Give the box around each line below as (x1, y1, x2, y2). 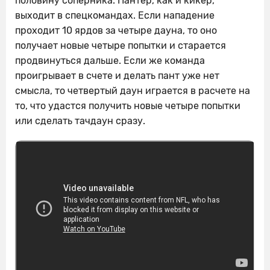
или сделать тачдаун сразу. (15, 115, 145, 127)
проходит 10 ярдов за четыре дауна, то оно (15, 25, 217, 37)
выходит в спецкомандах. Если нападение (15, 10, 215, 22)
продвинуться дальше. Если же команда (15, 55, 205, 67)
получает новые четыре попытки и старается (15, 40, 226, 52)
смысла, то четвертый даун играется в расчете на (15, 85, 250, 97)
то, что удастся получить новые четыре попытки (15, 100, 240, 112)
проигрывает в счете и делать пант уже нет (15, 70, 219, 82)
